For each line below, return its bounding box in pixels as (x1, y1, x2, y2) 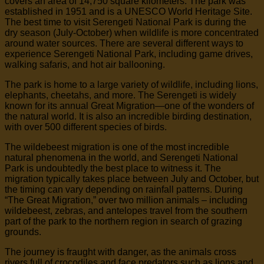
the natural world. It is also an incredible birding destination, (5, 111, 252, 122)
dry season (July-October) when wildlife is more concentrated (5, 28, 259, 38)
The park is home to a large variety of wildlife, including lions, (5, 80, 258, 90)
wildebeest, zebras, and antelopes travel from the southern (5, 206, 247, 216)
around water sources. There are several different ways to (5, 38, 243, 49)
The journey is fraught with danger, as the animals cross (5, 247, 236, 258)
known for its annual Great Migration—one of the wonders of (5, 101, 254, 111)
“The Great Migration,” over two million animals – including (5, 195, 247, 206)
